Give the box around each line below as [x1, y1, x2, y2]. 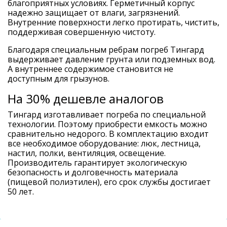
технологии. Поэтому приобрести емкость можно [8, 119, 207, 130]
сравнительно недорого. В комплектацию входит [8, 128, 209, 140]
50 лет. [8, 186, 34, 198]
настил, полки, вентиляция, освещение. [8, 147, 166, 159]
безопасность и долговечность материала [8, 167, 178, 178]
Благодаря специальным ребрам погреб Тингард [8, 44, 204, 56]
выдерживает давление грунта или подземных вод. [8, 54, 215, 65]
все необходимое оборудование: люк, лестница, [8, 138, 201, 149]
